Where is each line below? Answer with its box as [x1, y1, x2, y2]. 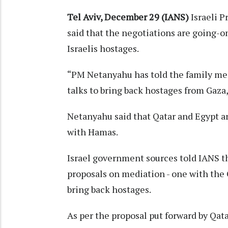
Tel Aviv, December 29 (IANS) [67, 10, 191, 23]
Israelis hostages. [67, 42, 139, 54]
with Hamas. [67, 125, 118, 138]
